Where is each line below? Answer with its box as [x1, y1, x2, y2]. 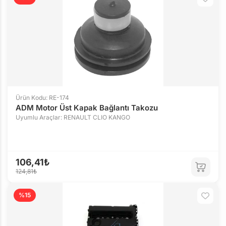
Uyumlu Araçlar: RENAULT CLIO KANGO [16, 114, 130, 121]
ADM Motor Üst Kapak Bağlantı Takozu [16, 103, 158, 112]
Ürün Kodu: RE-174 [16, 94, 69, 101]
